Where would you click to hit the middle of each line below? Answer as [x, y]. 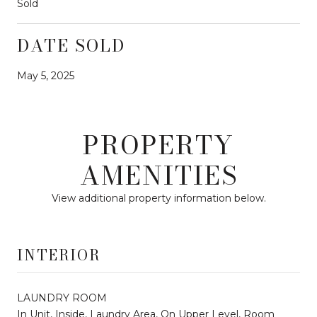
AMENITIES [158, 175]
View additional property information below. [158, 198]
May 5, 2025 [46, 75]
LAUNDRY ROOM [62, 298]
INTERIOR [59, 255]
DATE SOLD [71, 45]
